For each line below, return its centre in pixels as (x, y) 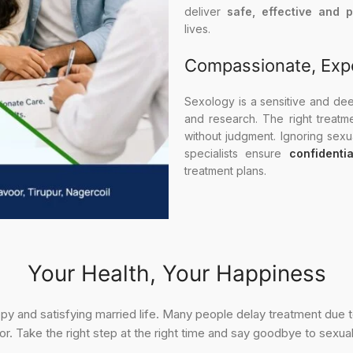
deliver (206, 12)
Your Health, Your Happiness (176, 273)
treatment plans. (225, 171)
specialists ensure (237, 154)
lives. (197, 29)
